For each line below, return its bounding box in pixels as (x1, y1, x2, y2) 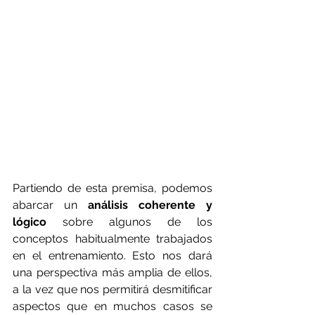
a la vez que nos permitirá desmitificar (13, 283, 212, 297)
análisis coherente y (88, 198, 212, 212)
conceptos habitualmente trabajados (13, 232, 212, 246)
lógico (13, 215, 46, 229)
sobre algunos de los (46, 215, 212, 229)
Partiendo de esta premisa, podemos (13, 181, 212, 195)
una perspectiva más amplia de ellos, (13, 266, 212, 280)
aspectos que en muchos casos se (13, 300, 212, 314)
